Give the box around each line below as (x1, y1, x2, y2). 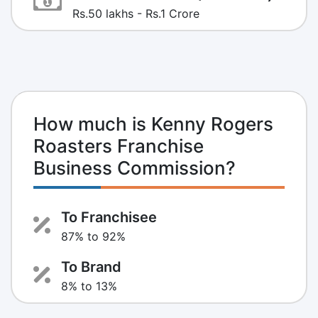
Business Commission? (33, 156, 236, 179)
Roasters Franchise (33, 134, 204, 157)
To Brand (61, 258, 121, 275)
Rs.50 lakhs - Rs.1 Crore (72, 6, 199, 21)
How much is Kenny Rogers (33, 112, 273, 135)
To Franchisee (61, 208, 157, 226)
